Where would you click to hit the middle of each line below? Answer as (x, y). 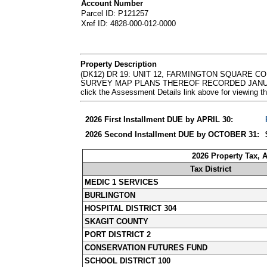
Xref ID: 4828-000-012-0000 (129, 24)
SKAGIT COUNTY (117, 221)
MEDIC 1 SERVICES (122, 182)
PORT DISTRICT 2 (118, 234)
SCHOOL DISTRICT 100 (128, 260)
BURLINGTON (110, 195)
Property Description (119, 64)
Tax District (210, 169)
